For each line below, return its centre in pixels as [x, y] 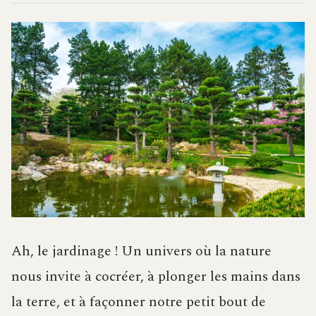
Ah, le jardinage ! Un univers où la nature [141, 251]
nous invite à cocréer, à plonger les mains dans [156, 277]
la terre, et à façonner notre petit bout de [139, 302]
